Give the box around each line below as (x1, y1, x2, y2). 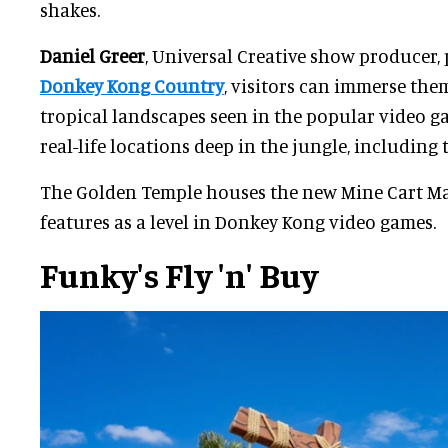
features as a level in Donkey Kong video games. (40, 210, 436, 234)
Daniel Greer (40, 44, 145, 68)
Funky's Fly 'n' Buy (40, 253, 318, 296)
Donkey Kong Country (40, 74, 224, 98)
